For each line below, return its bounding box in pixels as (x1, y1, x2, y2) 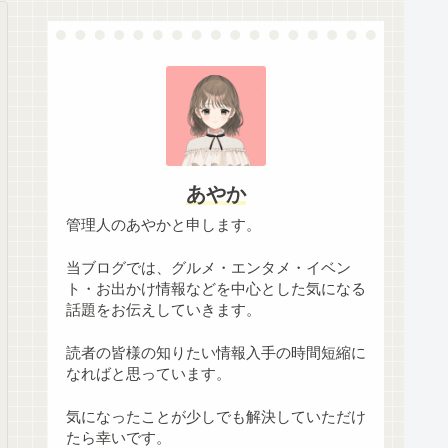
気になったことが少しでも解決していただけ (66, 409, 366, 426)
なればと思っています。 (66, 366, 231, 383)
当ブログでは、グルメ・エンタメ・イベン (66, 260, 351, 277)
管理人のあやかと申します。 (66, 217, 261, 234)
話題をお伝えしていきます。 (66, 302, 261, 319)
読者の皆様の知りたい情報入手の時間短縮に (66, 345, 366, 362)
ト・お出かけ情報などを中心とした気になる (66, 281, 366, 298)
